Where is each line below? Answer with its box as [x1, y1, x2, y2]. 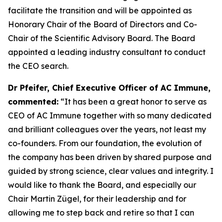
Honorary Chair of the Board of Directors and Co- [8, 19, 197, 29]
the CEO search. [8, 61, 68, 71]
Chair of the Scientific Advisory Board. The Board [8, 33, 195, 43]
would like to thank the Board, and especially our [8, 180, 196, 190]
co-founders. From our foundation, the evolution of [8, 138, 202, 148]
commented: [8, 97, 58, 107]
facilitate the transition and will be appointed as [8, 5, 192, 15]
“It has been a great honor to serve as [58, 97, 207, 107]
